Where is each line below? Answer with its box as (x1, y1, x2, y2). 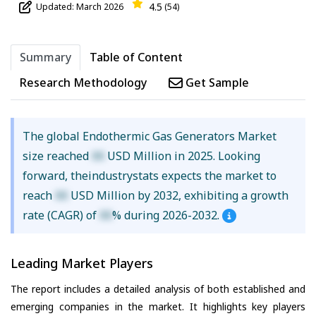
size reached (22, 148, 92, 164)
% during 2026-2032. (111, 207, 222, 224)
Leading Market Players (11, 255, 153, 272)
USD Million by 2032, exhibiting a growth (67, 188, 288, 204)
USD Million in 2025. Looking (104, 148, 260, 164)
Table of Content (90, 49, 183, 66)
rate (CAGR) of (22, 207, 99, 224)
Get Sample (183, 75, 249, 91)
